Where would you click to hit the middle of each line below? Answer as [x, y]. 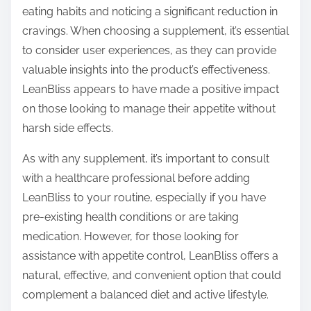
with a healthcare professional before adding [136, 178]
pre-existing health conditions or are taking [131, 217]
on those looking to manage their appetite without [149, 109]
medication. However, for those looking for [131, 237]
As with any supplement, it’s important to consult [146, 159]
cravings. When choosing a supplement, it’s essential [155, 31]
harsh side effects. [68, 128]
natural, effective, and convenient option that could [152, 276]
